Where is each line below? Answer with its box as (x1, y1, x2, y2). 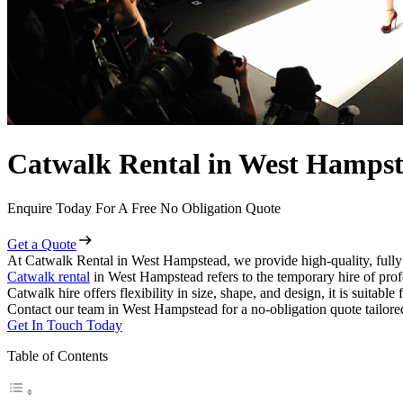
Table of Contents (7, 347, 108, 363)
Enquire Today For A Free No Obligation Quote (7, 200, 281, 216)
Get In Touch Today (7, 317, 122, 333)
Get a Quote (7, 236, 76, 252)
